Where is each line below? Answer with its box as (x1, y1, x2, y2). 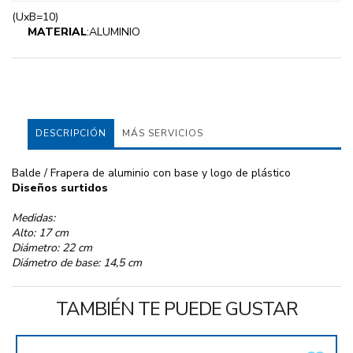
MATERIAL (28, 24, 87, 40)
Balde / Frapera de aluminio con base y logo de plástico (12, 165, 291, 181)
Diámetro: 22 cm (12, 240, 92, 256)
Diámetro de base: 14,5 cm (12, 255, 142, 271)
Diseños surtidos (12, 180, 108, 196)
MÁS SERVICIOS (122, 127, 203, 140)
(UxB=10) (12, 9, 58, 25)
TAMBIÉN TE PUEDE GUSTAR (55, 296, 298, 322)
